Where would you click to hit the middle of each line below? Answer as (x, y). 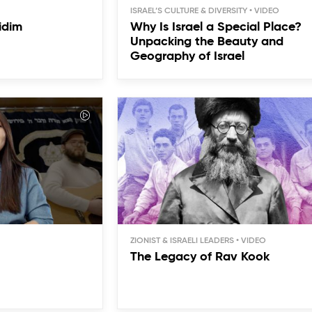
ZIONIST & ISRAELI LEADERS (182, 241)
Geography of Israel (188, 56)
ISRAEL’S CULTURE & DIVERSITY (189, 11)
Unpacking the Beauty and (207, 41)
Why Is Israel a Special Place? (216, 27)
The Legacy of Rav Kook (200, 257)
